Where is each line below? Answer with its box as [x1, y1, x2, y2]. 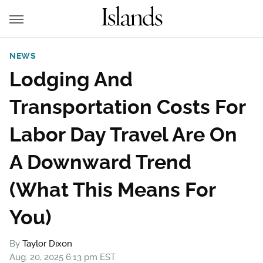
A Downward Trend [9, 150, 191, 174]
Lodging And [9, 68, 133, 91]
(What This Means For [9, 178, 215, 201]
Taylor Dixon [22, 238, 72, 249]
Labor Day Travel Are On [9, 123, 237, 146]
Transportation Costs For [9, 95, 245, 119]
